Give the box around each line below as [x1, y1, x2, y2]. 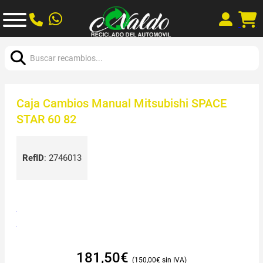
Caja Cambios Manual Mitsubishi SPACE [16, 96, 227, 110]
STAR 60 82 [16, 112, 76, 126]
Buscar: [4, 38, 33, 49]
